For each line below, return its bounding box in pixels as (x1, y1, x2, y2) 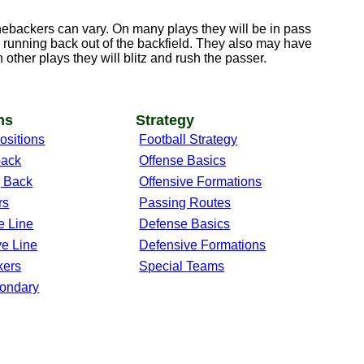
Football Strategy (139, 132, 238, 147)
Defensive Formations (139, 238, 266, 253)
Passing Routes (139, 196, 232, 210)
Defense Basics (139, 217, 231, 232)
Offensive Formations (139, 175, 262, 189)
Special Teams (139, 259, 225, 274)
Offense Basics (139, 154, 227, 168)
